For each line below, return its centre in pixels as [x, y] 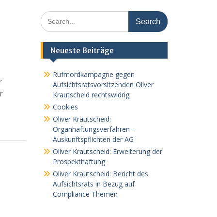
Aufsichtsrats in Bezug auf [93, 184]
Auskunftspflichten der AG [93, 139]
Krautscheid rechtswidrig [91, 95]
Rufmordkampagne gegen [93, 74]
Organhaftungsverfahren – [94, 129]
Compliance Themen [85, 194]
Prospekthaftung [79, 162]
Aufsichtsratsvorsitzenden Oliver [103, 85]
